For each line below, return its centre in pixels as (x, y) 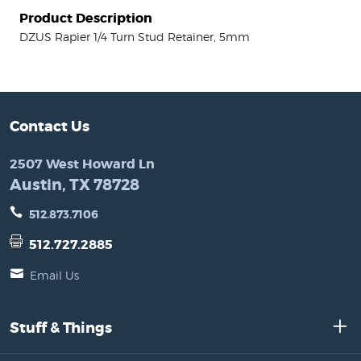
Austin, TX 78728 (75, 185)
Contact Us (50, 126)
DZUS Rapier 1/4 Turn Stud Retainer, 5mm (135, 36)
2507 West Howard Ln (82, 164)
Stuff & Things (61, 328)
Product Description (86, 18)
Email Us (54, 275)
